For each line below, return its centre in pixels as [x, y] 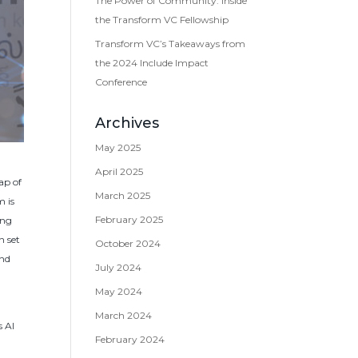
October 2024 [128, 243]
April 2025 [119, 171]
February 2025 [129, 219]
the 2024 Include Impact [152, 63]
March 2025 [123, 195]
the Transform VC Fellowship [162, 20]
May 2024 [119, 291]
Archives [127, 123]
